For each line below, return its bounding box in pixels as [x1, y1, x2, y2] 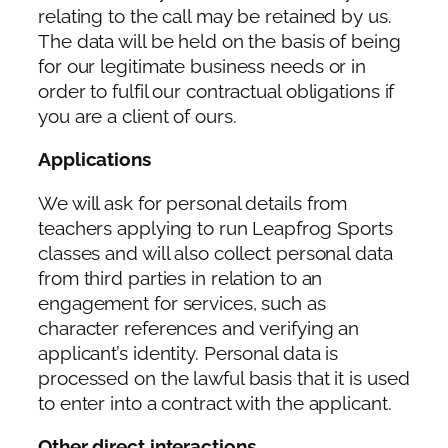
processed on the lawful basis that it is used [38, 367, 410, 389]
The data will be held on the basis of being [38, 30, 401, 52]
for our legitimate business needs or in [38, 55, 367, 77]
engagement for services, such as [38, 292, 326, 314]
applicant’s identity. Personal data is [38, 342, 339, 364]
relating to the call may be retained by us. [38, 5, 392, 27]
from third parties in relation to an [38, 267, 323, 289]
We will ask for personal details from [38, 192, 348, 214]
